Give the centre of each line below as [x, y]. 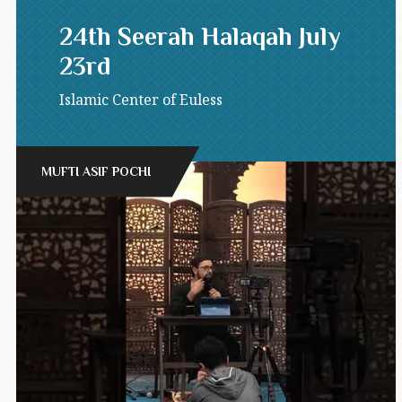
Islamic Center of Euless [140, 99]
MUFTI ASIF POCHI [96, 171]
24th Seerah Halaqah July [199, 36]
